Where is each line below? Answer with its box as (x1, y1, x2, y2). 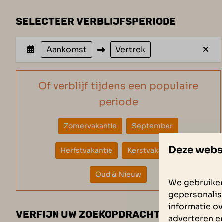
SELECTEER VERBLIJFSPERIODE (16, 15, 176, 27)
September (131, 121, 173, 130)
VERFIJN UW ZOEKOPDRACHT (16, 208, 161, 220)
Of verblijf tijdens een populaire (38, 79, 199, 92)
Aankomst (46, 44, 87, 55)
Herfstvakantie (60, 145, 113, 155)
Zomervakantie (63, 121, 117, 130)
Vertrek (115, 44, 146, 55)
